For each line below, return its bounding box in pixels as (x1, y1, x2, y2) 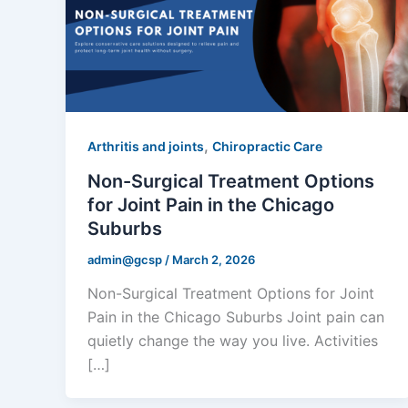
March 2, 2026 (172, 251, 255, 267)
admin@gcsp (87, 251, 165, 267)
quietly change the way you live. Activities (87, 331, 378, 351)
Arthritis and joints (87, 138, 204, 154)
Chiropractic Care (212, 138, 322, 154)
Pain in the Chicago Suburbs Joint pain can (87, 308, 384, 327)
